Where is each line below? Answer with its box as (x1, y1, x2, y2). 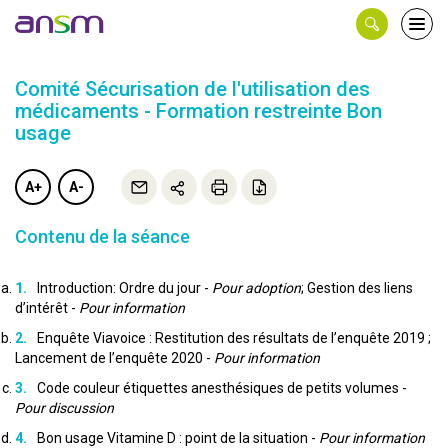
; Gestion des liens (301, 280, 413, 296)
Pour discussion (15, 400, 114, 416)
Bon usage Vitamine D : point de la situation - (37, 430, 319, 446)
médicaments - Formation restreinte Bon (15, 99, 382, 123)
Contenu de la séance (15, 226, 190, 247)
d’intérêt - (15, 300, 79, 316)
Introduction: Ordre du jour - (37, 280, 212, 296)
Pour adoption (212, 280, 301, 296)
